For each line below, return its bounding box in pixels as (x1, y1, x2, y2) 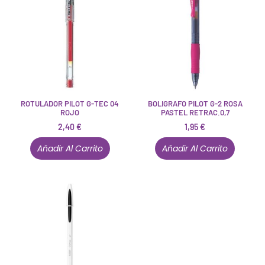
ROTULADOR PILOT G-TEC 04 (21, 98, 119, 108)
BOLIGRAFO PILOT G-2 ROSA (147, 98, 243, 108)
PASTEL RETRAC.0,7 (160, 107, 230, 117)
